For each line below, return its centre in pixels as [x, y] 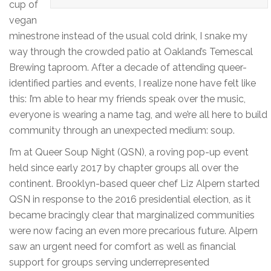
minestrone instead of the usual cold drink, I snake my [128, 36]
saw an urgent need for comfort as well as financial [122, 247]
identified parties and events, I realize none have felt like [132, 83]
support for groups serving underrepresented [109, 263]
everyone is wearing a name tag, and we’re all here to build [138, 115]
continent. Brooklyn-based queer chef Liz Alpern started [134, 184]
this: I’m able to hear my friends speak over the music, [127, 99]
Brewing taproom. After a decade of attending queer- [128, 68]
